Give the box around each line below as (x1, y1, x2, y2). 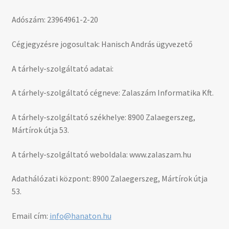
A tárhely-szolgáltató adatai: (11, 63, 113, 74)
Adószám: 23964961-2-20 (11, 14, 98, 25)
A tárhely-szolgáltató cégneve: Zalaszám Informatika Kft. (11, 87, 215, 98)
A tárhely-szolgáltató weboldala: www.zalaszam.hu (11, 149, 193, 159)
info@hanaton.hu (49, 210, 111, 221)
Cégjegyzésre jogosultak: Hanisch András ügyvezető (11, 39, 193, 50)
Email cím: (11, 210, 50, 221)
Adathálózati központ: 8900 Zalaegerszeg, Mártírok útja (11, 173, 208, 184)
